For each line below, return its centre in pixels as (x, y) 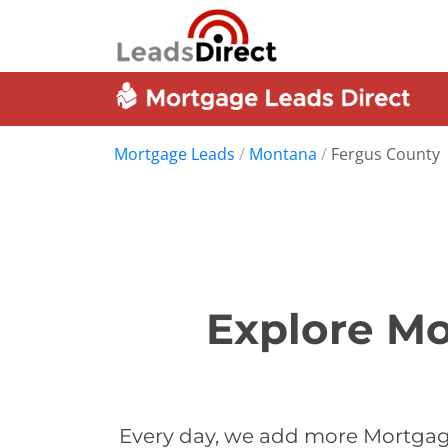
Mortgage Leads (174, 154)
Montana (283, 154)
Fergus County (385, 154)
